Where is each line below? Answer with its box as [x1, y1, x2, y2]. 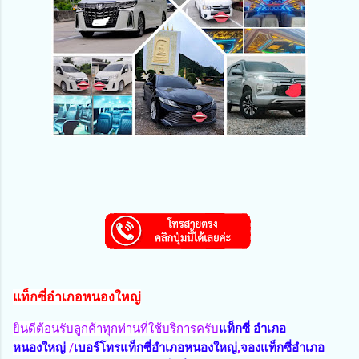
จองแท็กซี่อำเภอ [240, 340, 325, 355]
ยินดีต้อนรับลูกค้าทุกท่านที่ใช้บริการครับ [13, 321, 219, 336]
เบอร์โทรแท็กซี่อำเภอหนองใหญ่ [74, 340, 237, 355]
